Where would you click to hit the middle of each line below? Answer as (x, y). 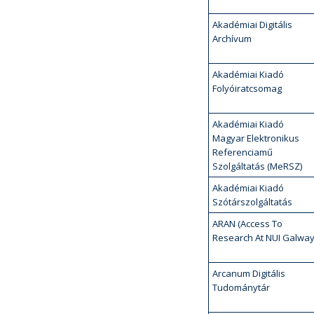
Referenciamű (243, 152)
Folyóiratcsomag (247, 88)
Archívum (232, 39)
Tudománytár (241, 287)
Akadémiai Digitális (252, 25)
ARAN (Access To (247, 224)
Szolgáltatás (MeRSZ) (257, 166)
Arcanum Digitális (249, 273)
